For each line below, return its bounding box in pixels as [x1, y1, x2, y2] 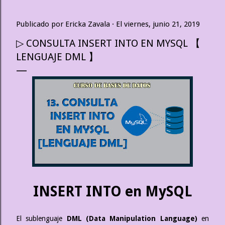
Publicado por [16, 20, 65, 29]
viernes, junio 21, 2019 [124, 20, 200, 29]
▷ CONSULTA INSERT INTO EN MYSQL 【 [16, 37, 200, 49]
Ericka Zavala [65, 20, 110, 29]
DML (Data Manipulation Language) [66, 214, 197, 222]
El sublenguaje [16, 214, 67, 222]
